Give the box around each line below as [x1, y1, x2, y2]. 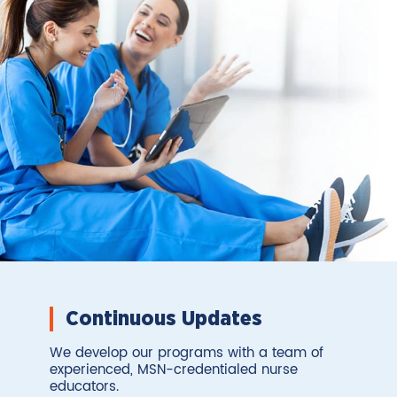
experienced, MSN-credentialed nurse [50, 359, 298, 382]
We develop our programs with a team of [50, 342, 323, 365]
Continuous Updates [66, 308, 262, 331]
